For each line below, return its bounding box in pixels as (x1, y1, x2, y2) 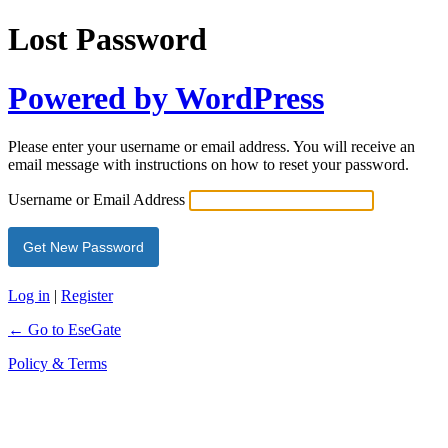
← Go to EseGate (8, 321, 121, 339)
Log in (8, 287, 50, 305)
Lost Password (8, 21, 207, 58)
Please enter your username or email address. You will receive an (8, 138, 415, 156)
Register (61, 287, 113, 305)
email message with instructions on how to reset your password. (8, 156, 409, 174)
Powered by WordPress (8, 79, 324, 116)
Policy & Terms (8, 355, 107, 373)
